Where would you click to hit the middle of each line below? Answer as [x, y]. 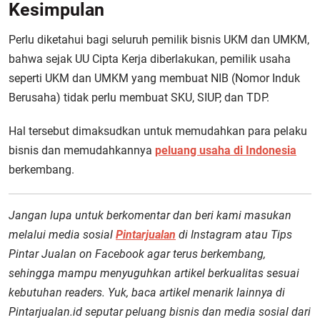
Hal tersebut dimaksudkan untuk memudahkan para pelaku [158, 131]
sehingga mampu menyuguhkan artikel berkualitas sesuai [154, 273]
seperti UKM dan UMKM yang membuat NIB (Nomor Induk [154, 78]
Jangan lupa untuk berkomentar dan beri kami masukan [150, 215]
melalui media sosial [62, 234]
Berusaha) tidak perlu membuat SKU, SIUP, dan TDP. [139, 97]
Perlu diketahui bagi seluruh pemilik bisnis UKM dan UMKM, [159, 39]
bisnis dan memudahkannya [82, 150]
